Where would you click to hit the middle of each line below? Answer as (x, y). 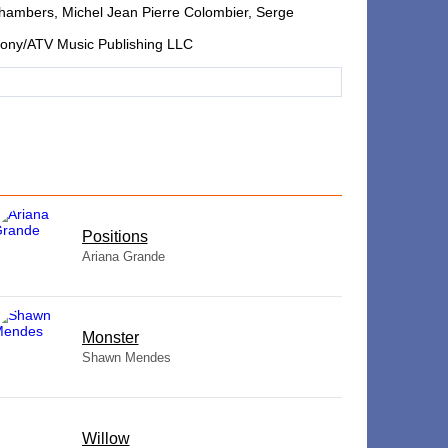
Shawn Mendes (126, 357)
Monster (110, 337)
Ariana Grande (123, 256)
